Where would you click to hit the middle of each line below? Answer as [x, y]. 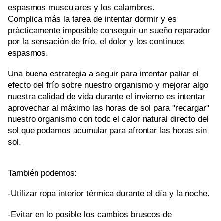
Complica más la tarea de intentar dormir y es [92, 19]
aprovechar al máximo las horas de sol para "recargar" [109, 108]
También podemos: [42, 173]
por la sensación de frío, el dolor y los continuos [96, 42]
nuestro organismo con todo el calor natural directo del [108, 119]
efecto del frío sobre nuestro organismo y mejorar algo [108, 85]
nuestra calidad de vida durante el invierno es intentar [107, 96]
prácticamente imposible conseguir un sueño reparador [109, 30]
